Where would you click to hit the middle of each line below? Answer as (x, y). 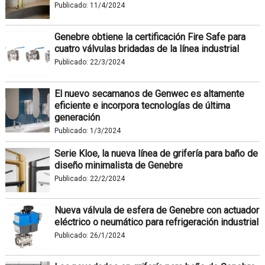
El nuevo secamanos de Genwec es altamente (149, 93)
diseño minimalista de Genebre (118, 165)
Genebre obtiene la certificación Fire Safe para (150, 37)
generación (77, 117)
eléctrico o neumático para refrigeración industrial (156, 222)
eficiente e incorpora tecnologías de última (142, 105)
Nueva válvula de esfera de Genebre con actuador (156, 210)
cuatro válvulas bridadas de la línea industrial (146, 49)
